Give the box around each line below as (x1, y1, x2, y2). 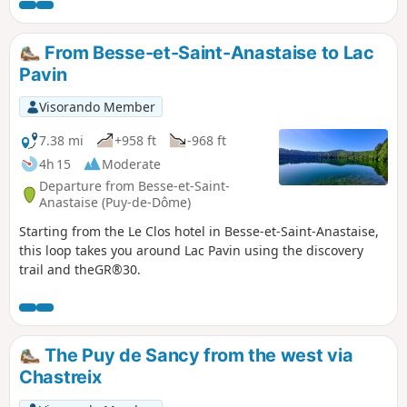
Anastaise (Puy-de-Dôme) (39, 194, 191, 212)
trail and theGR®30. (19, 261, 141, 279)
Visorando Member (38, 97, 155, 115)
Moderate (102, 154, 161, 173)
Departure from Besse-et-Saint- (39, 177, 230, 195)
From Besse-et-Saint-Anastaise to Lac (40, 41, 374, 64)
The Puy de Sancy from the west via (40, 344, 353, 367)
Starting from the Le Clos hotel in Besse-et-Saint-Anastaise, (19, 223, 379, 241)
